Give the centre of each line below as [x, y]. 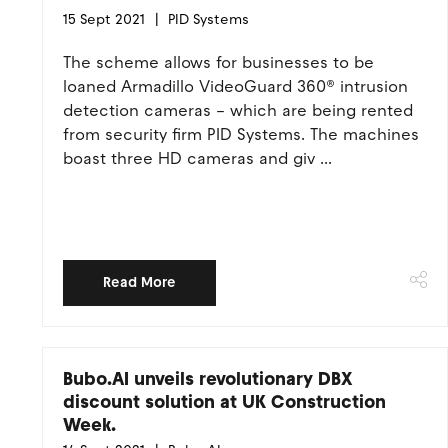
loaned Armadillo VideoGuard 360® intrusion [235, 86]
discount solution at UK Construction [224, 402]
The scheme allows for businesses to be [218, 62]
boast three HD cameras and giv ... [197, 158]
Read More [139, 282]
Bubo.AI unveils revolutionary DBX [208, 379]
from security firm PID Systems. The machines [241, 134]
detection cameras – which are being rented [238, 110]
